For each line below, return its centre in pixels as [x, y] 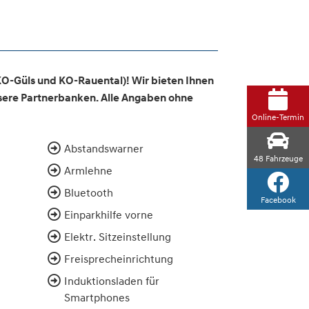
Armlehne [88, 170]
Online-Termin [278, 117]
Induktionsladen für [111, 280]
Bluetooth [88, 192]
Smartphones [97, 297]
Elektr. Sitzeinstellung [117, 236]
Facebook [278, 199]
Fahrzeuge [283, 158]
